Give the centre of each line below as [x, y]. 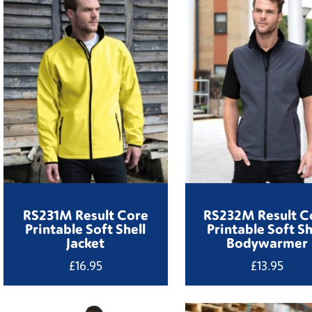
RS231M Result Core [85, 215]
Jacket [86, 243]
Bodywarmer [267, 243]
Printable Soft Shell [86, 229]
